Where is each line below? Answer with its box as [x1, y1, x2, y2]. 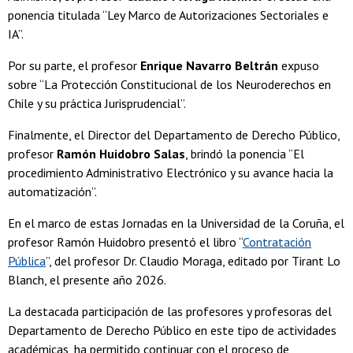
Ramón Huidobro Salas [57, 146, 185, 162]
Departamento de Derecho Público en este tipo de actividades [8, 322, 336, 339]
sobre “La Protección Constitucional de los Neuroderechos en [8, 76, 331, 93]
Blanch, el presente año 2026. [8, 272, 166, 288]
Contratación [243, 234, 311, 251]
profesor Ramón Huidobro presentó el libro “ [8, 234, 243, 251]
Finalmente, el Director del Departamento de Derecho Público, [8, 127, 340, 143]
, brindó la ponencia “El [185, 146, 304, 162]
